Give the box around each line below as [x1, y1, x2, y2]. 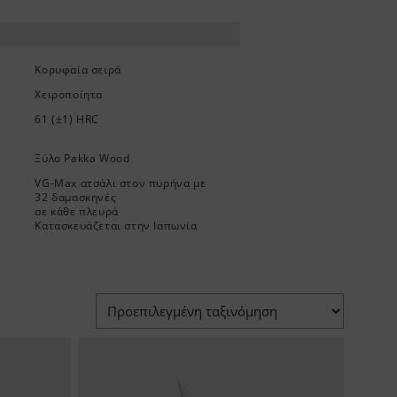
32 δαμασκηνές [35, 190, 117, 206]
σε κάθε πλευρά [35, 204, 119, 220]
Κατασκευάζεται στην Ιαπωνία [35, 218, 198, 234]
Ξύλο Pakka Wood [35, 151, 130, 167]
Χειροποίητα [35, 87, 104, 103]
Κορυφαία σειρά [35, 62, 121, 78]
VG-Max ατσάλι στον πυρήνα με [35, 175, 206, 191]
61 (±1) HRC [35, 112, 100, 128]
